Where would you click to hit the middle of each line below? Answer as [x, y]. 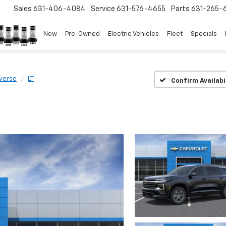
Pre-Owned [82, 34]
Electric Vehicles [133, 34]
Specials [204, 34]
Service [103, 9]
